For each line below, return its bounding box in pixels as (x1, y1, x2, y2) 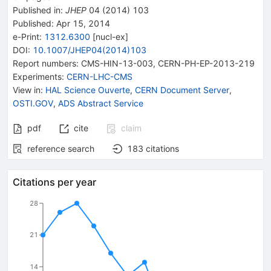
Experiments (13, 71, 62, 82)
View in (13, 84, 41, 95)
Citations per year (13, 175, 96, 188)
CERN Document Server (135, 84, 229, 95)
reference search (27, 143, 94, 154)
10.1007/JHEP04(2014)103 (33, 44, 146, 55)
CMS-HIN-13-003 (81, 57, 153, 68)
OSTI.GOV (13, 97, 53, 108)
